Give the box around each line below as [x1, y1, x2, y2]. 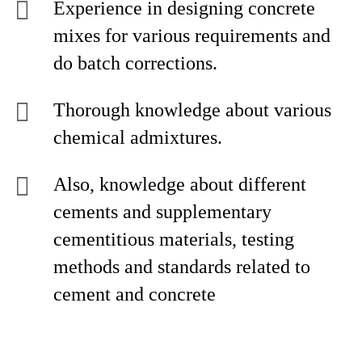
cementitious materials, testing [53, 229, 294, 250]
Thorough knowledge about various [53, 99, 331, 120]
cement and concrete [53, 284, 216, 305]
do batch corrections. [53, 53, 217, 74]
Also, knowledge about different [53, 174, 306, 195]
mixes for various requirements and [53, 25, 330, 46]
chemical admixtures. [53, 127, 222, 148]
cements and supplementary [53, 201, 271, 222]
